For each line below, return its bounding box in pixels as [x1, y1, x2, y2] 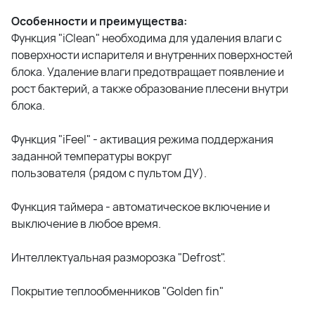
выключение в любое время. [11, 215, 161, 231]
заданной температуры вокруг [11, 148, 172, 164]
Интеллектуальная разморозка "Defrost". [11, 249, 226, 265]
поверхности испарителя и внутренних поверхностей [11, 46, 292, 63]
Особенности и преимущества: [11, 13, 187, 29]
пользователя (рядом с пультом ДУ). [11, 165, 207, 181]
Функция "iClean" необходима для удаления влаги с [11, 30, 282, 46]
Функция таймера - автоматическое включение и [11, 198, 270, 214]
